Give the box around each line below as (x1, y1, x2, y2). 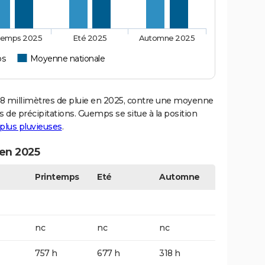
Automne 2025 (138, 33, 195, 43)
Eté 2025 (72, 33, 108, 43)
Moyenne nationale (30, 53, 105, 64)
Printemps (35, 171, 79, 182)
